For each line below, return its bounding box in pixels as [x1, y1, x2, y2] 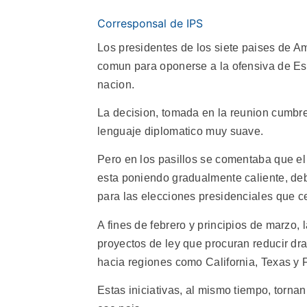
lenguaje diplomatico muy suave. [97, 125, 264, 137]
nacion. [97, 78, 135, 90]
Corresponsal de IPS [97, 16, 203, 30]
